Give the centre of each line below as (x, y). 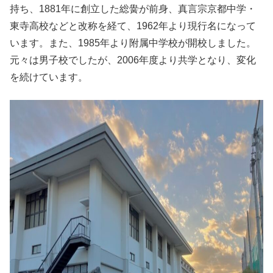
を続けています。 (49, 77)
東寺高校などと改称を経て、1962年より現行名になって (133, 26)
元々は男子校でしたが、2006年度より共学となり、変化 (133, 60)
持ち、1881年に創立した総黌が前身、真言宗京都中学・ (133, 9)
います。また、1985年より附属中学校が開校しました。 (133, 43)
